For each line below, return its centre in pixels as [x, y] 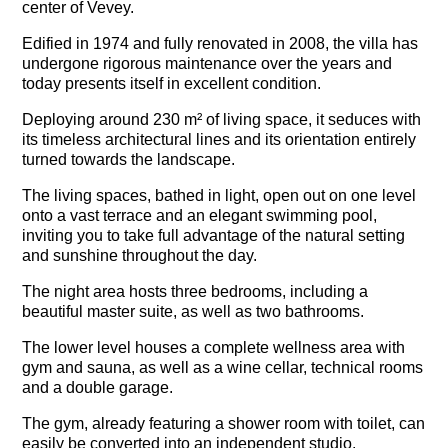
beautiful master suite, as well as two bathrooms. [193, 312]
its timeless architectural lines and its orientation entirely [219, 140]
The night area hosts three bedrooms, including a [195, 292]
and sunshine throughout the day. [140, 256]
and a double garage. [98, 388]
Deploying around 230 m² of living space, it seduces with [222, 120]
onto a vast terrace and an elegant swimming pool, [200, 216]
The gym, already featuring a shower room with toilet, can [224, 424]
